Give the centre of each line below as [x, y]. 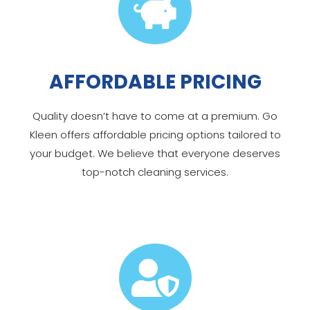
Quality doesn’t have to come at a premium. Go [155, 116]
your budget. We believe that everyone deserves [155, 153]
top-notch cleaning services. [155, 172]
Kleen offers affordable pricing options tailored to [155, 134]
